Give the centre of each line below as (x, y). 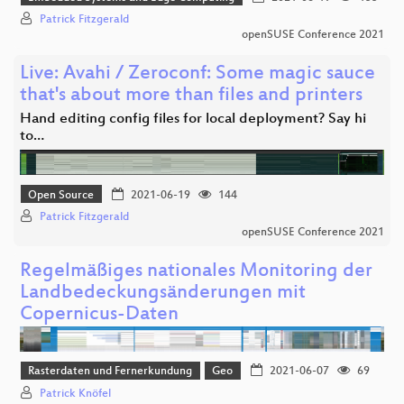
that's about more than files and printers (191, 96)
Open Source (61, 195)
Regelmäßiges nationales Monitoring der (196, 272)
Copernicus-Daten (99, 316)
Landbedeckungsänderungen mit (163, 294)
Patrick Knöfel (75, 394)
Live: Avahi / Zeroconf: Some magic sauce (197, 75)
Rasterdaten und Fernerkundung (110, 372)
